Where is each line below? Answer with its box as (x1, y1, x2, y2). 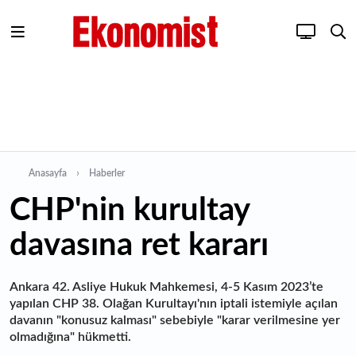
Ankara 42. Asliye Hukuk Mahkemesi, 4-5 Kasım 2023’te (10, 281, 323, 293)
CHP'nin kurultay (10, 195, 250, 226)
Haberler (89, 168, 125, 178)
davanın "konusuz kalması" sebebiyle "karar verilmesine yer (10, 314, 340, 327)
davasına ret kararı (10, 230, 269, 261)
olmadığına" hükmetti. (10, 331, 131, 343)
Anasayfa (29, 168, 67, 178)
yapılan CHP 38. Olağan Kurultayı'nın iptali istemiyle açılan (10, 297, 338, 310)
